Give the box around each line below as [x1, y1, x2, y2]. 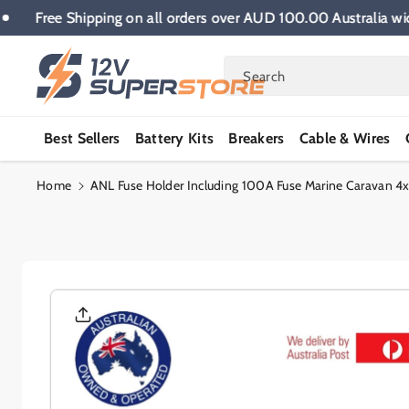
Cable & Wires [299, 129, 391, 147]
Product [67, 289, 121, 308]
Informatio [67, 307, 142, 325]
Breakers [228, 129, 285, 147]
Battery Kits [134, 129, 215, 147]
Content [17, 19, 74, 37]
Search [243, 68, 286, 85]
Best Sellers [44, 129, 121, 147]
